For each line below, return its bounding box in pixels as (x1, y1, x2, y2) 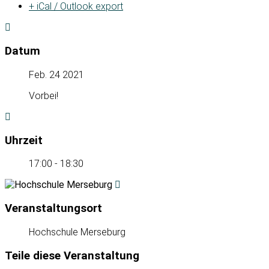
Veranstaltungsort (5, 202, 102, 216)
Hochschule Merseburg (29, 226, 125, 238)
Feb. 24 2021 (29, 68, 84, 80)
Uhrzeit (5, 133, 43, 147)
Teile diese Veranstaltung (5, 249, 139, 262)
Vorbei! (29, 89, 58, 101)
